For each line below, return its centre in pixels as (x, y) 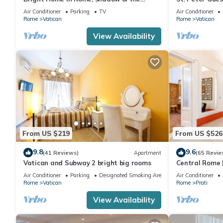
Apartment (147, 153)
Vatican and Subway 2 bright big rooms (87, 163)
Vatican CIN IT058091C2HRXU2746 (79, 8)
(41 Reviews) (61, 153)
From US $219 (46, 133)
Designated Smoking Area (132, 175)
